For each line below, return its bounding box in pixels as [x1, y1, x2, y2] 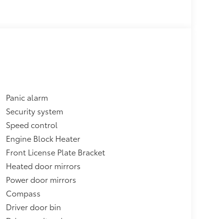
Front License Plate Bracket [5, 146, 105, 157]
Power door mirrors [5, 173, 76, 185]
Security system [5, 105, 63, 116]
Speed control [5, 118, 58, 130]
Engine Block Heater [5, 132, 80, 144]
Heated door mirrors [5, 159, 81, 171]
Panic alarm [5, 91, 48, 103]
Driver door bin [5, 200, 61, 212]
